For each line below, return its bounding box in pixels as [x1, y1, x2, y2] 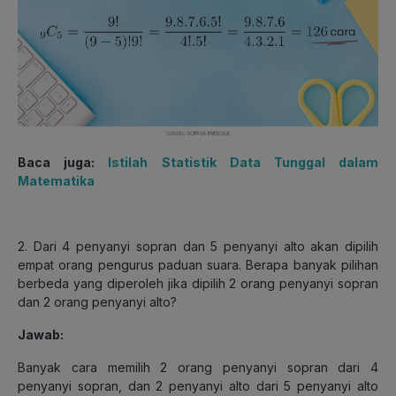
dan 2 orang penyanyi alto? [18, 293, 177, 309]
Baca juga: [18, 154, 109, 170]
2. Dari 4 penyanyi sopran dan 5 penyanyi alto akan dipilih [18, 238, 378, 254]
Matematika [18, 172, 95, 188]
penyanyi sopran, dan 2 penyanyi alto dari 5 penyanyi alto [18, 377, 378, 393]
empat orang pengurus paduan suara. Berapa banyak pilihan [18, 256, 378, 272]
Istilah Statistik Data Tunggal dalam [108, 154, 379, 170]
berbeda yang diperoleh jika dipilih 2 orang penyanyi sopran [18, 275, 378, 291]
